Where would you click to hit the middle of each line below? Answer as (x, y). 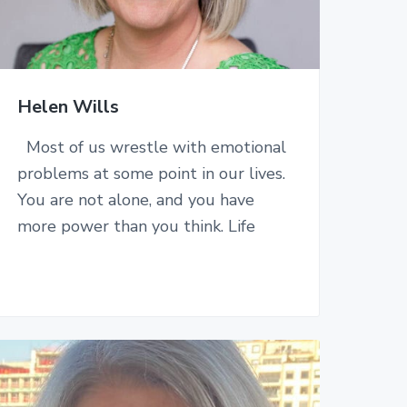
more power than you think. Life (136, 227)
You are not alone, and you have (135, 200)
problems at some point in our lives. (151, 174)
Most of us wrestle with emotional (151, 148)
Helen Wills (68, 107)
